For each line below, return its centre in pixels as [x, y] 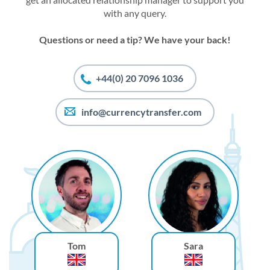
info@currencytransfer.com [141, 112]
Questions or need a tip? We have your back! [135, 40]
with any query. [135, 13]
